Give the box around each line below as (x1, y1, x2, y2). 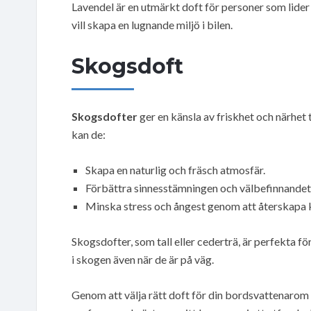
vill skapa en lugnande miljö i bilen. (72, 17, 233, 31)
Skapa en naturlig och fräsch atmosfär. (85, 162, 265, 176)
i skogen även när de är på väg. (72, 252, 214, 266)
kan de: (72, 127, 106, 141)
